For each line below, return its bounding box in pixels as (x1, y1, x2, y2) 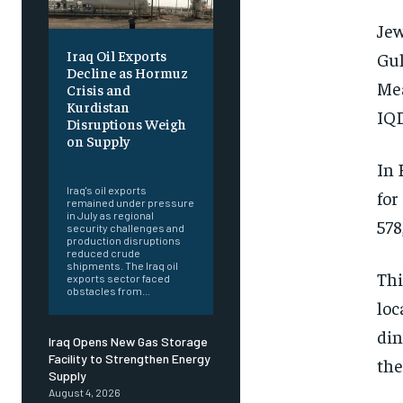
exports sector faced (67, 272, 170, 285)
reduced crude (67, 246, 140, 260)
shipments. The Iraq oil (67, 259, 178, 273)
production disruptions (67, 234, 181, 247)
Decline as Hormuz (67, 63, 188, 82)
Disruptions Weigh (67, 114, 186, 133)
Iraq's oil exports (67, 184, 147, 197)
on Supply (67, 131, 130, 150)
